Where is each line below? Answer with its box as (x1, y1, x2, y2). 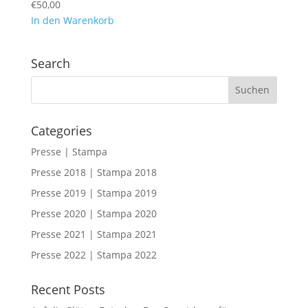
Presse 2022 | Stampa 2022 (30, 247, 157, 261)
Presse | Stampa (30, 144, 107, 158)
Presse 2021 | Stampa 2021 (30, 227, 157, 241)
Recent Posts (30, 280, 105, 298)
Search (30, 54, 70, 71)
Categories (30, 122, 92, 139)
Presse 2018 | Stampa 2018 (30, 165, 157, 179)
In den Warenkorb (30, 14, 114, 27)
